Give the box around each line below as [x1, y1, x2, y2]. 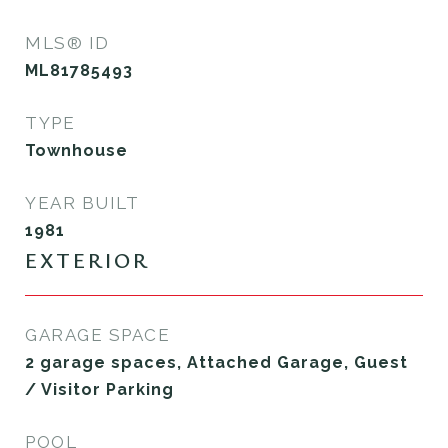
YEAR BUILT [25, 192, 139, 213]
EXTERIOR [25, 245, 150, 274]
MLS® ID [25, 32, 110, 53]
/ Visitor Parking [25, 379, 174, 399]
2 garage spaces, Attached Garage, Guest [25, 352, 408, 372]
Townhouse [25, 140, 128, 160]
